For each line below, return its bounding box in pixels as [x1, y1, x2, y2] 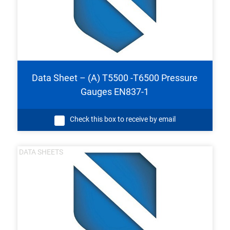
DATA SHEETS [19, 148, 64, 157]
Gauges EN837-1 [81, 86, 149, 98]
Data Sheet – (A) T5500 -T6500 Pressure [32, 72, 198, 84]
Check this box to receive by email [69, 115, 176, 124]
